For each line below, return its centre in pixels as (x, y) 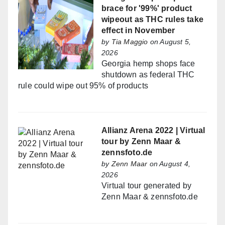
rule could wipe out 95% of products (83, 85)
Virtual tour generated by (146, 185)
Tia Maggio (130, 41)
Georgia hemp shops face (148, 63)
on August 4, (169, 163)
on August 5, (170, 41)
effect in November (138, 30)
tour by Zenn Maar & (141, 141)
